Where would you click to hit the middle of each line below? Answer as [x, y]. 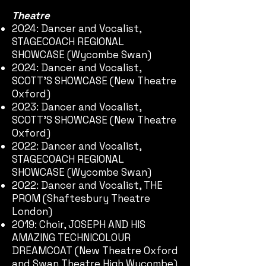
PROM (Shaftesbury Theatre [81, 198]
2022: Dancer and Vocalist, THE [87, 185]
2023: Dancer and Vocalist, [77, 107]
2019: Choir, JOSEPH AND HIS [79, 224]
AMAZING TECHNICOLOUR [71, 237]
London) [32, 211]
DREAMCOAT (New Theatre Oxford [95, 251]
